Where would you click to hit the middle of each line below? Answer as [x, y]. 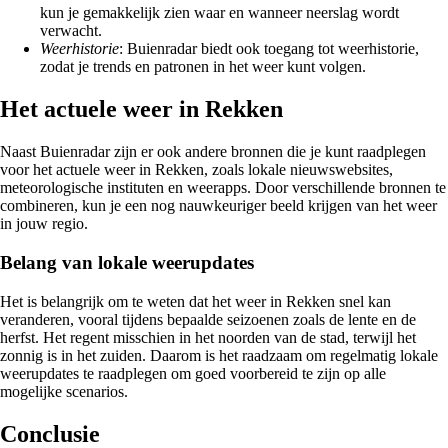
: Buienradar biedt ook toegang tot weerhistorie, [269, 49]
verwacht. [71, 31]
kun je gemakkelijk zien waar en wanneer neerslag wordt [219, 13]
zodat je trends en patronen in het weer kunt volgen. [203, 67]
